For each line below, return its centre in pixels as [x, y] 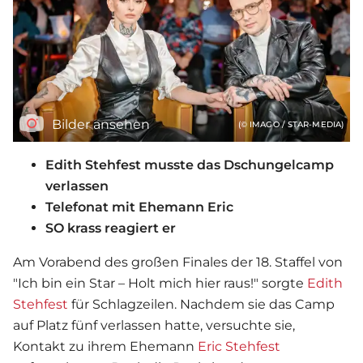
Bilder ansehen [101, 125]
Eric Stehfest [239, 347]
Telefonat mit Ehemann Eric [139, 207]
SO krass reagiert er [111, 228]
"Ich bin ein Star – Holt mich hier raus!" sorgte [160, 284]
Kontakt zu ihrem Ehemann [105, 347]
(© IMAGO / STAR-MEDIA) [290, 125]
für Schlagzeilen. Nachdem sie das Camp [201, 305]
